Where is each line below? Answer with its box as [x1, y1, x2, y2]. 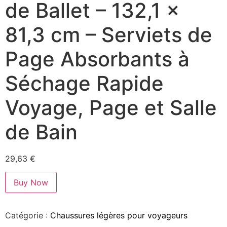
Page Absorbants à [5, 47, 190, 72]
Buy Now [14, 177, 48, 188]
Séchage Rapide [5, 71, 164, 96]
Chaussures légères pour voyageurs [50, 210, 187, 221]
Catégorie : [5, 210, 50, 221]
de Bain [5, 120, 78, 145]
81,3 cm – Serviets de [5, 22, 212, 48]
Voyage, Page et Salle [5, 95, 217, 121]
